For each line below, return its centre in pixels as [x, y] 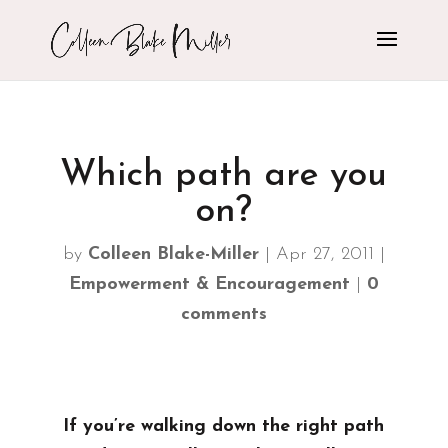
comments [223, 314]
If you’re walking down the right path [224, 426]
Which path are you [224, 176]
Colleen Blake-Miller [173, 254]
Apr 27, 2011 [324, 254]
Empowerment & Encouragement [209, 284]
